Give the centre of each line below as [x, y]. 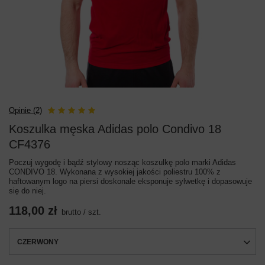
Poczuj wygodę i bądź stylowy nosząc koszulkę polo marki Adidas [122, 162]
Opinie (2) [25, 110]
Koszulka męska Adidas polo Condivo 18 [115, 129]
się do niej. [28, 191]
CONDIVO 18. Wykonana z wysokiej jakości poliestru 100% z [115, 172]
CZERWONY [38, 242]
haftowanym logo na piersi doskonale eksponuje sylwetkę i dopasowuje [130, 181]
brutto [71, 212]
